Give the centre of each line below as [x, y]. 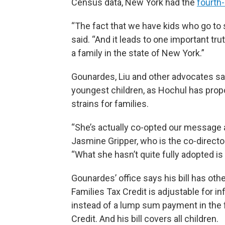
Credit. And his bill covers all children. [145, 219]
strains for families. [110, 104]
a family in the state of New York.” [138, 53]
